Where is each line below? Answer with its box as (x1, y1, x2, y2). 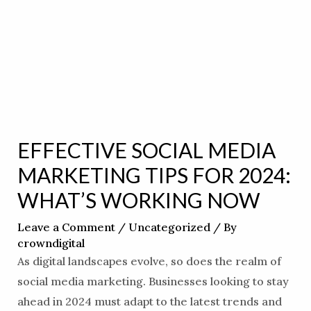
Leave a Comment (17, 220, 115, 235)
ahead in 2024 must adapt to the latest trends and (17, 294, 282, 309)
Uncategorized (128, 220, 210, 235)
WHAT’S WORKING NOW (17, 187, 260, 213)
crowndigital (17, 236, 85, 251)
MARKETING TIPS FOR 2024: (17, 162, 291, 188)
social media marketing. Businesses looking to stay (17, 274, 289, 289)
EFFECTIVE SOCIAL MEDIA (17, 137, 276, 163)
